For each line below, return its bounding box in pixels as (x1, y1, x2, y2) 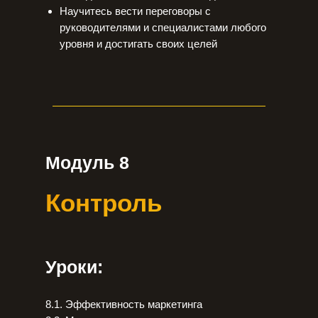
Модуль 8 (45, 153, 129, 172)
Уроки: (45, 257, 103, 277)
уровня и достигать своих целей (60, 38, 217, 50)
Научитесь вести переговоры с (60, 5, 211, 17)
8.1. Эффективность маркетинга (45, 298, 202, 310)
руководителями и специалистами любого (60, 21, 266, 33)
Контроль (45, 189, 163, 216)
